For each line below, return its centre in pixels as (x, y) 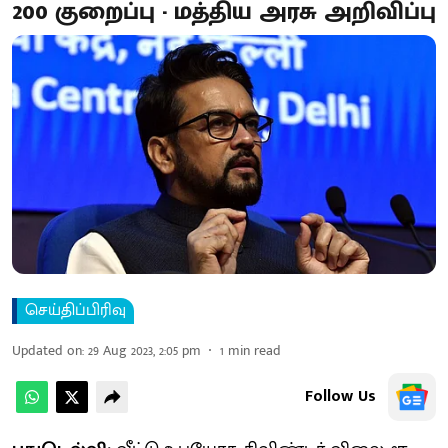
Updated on (47, 350)
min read (254, 350)
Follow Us (340, 396)
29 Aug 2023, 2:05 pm (144, 350)
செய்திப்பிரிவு (75, 310)
